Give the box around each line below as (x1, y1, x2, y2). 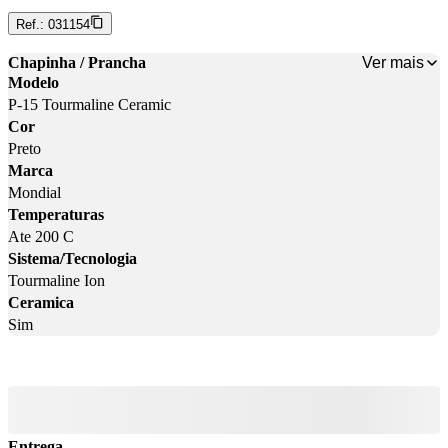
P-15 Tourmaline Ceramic (8, 96, 171, 114)
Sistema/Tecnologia (8, 250, 137, 268)
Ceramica (8, 294, 74, 312)
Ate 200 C (8, 228, 74, 246)
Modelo (8, 74, 59, 92)
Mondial (8, 184, 61, 202)
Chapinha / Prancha (8, 54, 146, 72)
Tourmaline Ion (8, 272, 105, 290)
